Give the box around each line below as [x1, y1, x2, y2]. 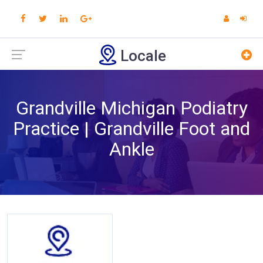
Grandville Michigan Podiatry [15, 97, 248, 119]
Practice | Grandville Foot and [13, 117, 250, 140]
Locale [120, 47, 166, 65]
